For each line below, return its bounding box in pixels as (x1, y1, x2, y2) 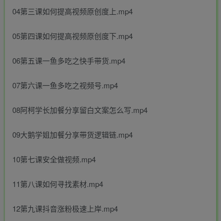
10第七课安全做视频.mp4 (12, 154, 96, 165)
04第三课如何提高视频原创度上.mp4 (12, 6, 133, 17)
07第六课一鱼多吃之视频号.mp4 (12, 80, 118, 91)
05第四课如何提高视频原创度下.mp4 (12, 31, 133, 41)
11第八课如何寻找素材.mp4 (12, 179, 103, 189)
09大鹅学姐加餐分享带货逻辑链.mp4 (12, 129, 133, 140)
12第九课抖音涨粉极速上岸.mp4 (12, 203, 118, 214)
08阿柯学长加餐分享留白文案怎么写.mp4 (12, 105, 147, 115)
